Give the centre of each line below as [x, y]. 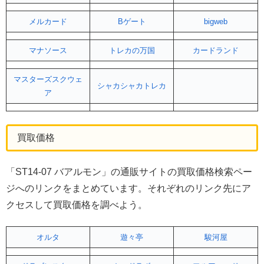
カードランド [216, 50]
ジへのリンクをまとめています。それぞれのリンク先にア [128, 188]
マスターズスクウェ [48, 79]
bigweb [216, 21]
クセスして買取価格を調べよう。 [77, 204]
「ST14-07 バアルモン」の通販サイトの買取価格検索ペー [129, 171]
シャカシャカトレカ [132, 85]
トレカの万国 [132, 50]
